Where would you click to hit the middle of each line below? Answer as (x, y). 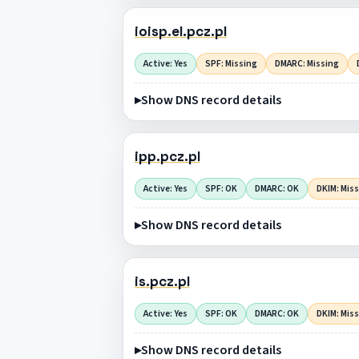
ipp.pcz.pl (167, 157)
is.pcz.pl (162, 282)
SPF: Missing (231, 63)
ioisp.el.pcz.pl (180, 32)
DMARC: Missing (307, 63)
